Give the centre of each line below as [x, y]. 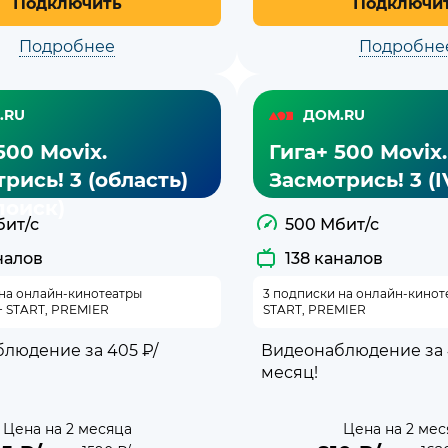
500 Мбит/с [332, 224]
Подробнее [67, 46]
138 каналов [334, 258]
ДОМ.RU [334, 115]
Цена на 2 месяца [67, 428]
